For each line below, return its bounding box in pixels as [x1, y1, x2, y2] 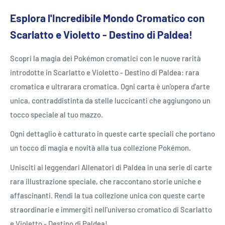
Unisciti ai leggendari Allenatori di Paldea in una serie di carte [10, 162, 212, 172]
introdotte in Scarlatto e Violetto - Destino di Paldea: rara [10, 67, 199, 77]
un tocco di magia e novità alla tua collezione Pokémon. [10, 143, 191, 153]
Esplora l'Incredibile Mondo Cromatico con [10, 11, 204, 24]
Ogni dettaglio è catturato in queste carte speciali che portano [10, 129, 215, 139]
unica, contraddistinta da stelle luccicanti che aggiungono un [10, 95, 210, 105]
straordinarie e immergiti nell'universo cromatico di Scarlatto [10, 204, 212, 214]
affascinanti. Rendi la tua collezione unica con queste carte [10, 190, 205, 200]
